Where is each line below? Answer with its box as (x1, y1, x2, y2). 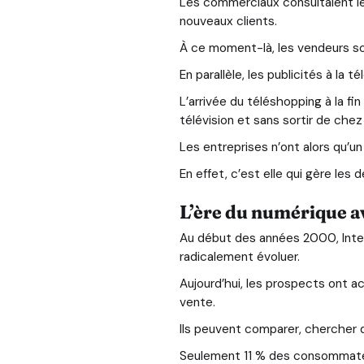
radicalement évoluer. (179, 249, 306, 265)
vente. (179, 294, 215, 310)
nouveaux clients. (179, 13, 277, 30)
